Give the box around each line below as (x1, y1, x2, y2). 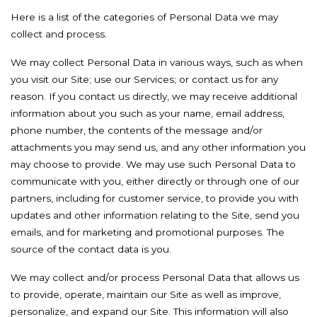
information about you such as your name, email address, (11, 108, 284, 119)
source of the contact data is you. (11, 243, 171, 255)
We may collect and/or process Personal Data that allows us (11, 272, 299, 283)
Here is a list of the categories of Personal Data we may (11, 11, 278, 23)
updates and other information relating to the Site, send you (11, 209, 299, 221)
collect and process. (11, 28, 107, 40)
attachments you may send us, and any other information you (11, 142, 306, 153)
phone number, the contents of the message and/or (11, 125, 263, 136)
